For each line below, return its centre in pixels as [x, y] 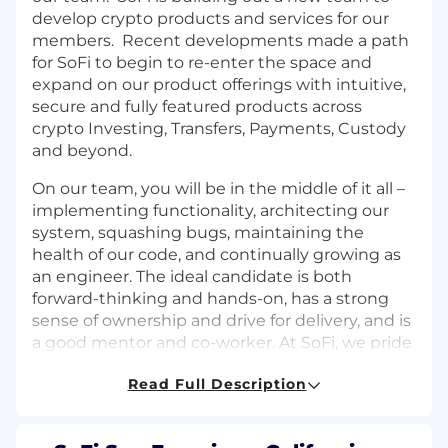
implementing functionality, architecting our [210, 210]
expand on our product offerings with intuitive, [219, 84]
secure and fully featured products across [197, 106]
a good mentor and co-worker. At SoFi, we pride [222, 342]
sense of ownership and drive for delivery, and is [221, 320]
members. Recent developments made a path [220, 40]
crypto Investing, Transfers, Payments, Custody [219, 128]
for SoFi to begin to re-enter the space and [202, 62]
